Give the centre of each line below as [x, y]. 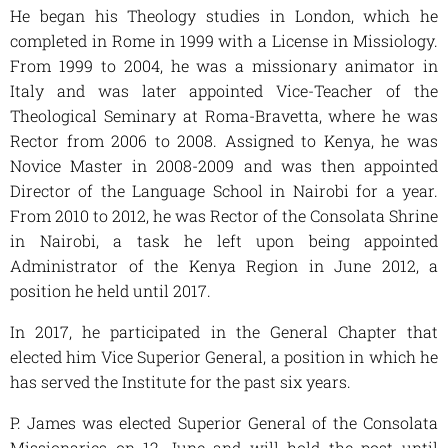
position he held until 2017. [110, 291]
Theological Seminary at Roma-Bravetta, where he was [224, 116]
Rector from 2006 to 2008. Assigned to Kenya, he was [224, 141]
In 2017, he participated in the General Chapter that [224, 332]
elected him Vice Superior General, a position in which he [224, 357]
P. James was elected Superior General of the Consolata [224, 423]
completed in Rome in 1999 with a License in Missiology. [224, 41]
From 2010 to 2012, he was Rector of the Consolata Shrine [224, 216]
